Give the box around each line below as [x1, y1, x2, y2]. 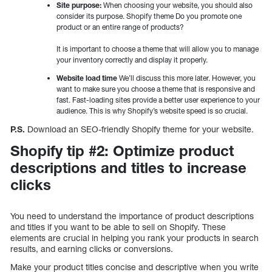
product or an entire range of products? [56, 22, 184, 32]
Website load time [56, 73, 117, 83]
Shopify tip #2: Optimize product [10, 142, 234, 160]
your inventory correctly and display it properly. [56, 55, 208, 65]
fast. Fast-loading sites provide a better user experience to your [56, 95, 260, 105]
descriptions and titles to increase [10, 159, 246, 177]
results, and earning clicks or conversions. [10, 243, 173, 254]
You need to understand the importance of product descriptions [10, 211, 254, 222]
